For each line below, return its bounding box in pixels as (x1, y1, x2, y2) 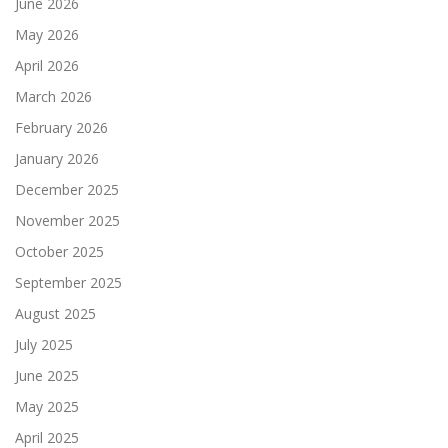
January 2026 (15, 149, 99, 169)
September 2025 (15, 273, 122, 293)
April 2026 (15, 56, 79, 76)
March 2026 (15, 87, 92, 107)
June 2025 (15, 366, 79, 386)
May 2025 (15, 397, 79, 417)
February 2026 (15, 118, 108, 138)
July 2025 (15, 335, 73, 355)
